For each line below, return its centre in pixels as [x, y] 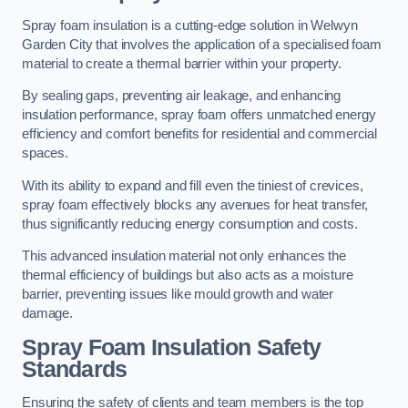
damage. [47, 314]
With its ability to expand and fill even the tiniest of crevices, [193, 185]
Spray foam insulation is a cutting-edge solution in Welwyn [190, 25]
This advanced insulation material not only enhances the [184, 256]
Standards [75, 369]
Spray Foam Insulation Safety [172, 347]
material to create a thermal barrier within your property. [182, 63]
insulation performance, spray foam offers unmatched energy [199, 115]
